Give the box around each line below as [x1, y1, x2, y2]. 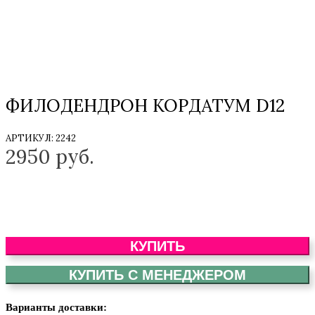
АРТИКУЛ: [6, 131, 56, 144]
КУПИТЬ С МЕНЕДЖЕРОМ [69, 266, 246, 283]
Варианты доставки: [6, 301, 107, 313]
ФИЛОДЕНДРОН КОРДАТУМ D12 [6, 94, 285, 117]
